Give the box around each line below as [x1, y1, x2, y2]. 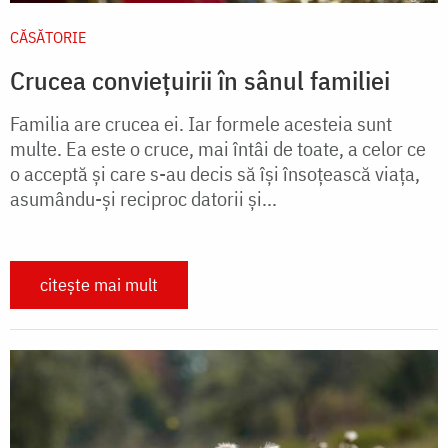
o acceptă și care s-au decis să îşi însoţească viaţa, [10, 159, 420, 187]
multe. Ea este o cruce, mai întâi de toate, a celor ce [10, 134, 426, 162]
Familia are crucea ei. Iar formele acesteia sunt [10, 109, 392, 137]
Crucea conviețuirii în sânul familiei [10, 62, 390, 97]
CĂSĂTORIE [10, 26, 86, 47]
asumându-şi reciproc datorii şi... [10, 184, 277, 212]
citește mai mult [40, 272, 158, 296]
